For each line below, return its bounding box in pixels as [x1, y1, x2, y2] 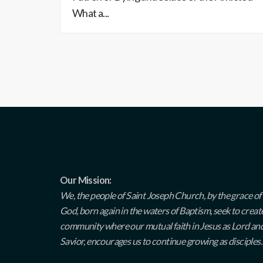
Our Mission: [60, 174, 112, 186]
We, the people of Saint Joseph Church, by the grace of [60, 190, 261, 201]
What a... [72, 6, 109, 19]
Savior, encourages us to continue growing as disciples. [60, 235, 262, 247]
